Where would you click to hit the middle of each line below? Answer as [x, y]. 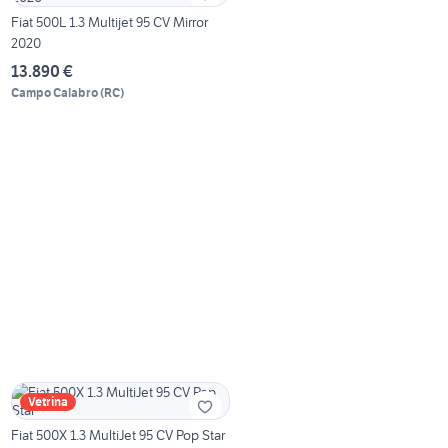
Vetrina [48, 402]
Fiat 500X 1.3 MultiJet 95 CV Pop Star [118, 435]
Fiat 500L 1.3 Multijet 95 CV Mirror [110, 22]
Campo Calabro [55, 93]
